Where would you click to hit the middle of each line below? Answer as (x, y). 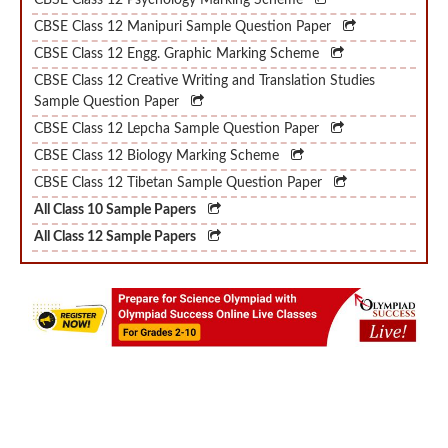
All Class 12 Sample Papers (115, 206)
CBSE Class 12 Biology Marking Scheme (158, 125)
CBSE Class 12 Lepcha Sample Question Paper (178, 98)
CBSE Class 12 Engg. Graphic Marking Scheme (178, 23)
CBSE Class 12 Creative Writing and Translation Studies (204, 50)
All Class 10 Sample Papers (115, 179)
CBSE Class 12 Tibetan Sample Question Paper (180, 152)
